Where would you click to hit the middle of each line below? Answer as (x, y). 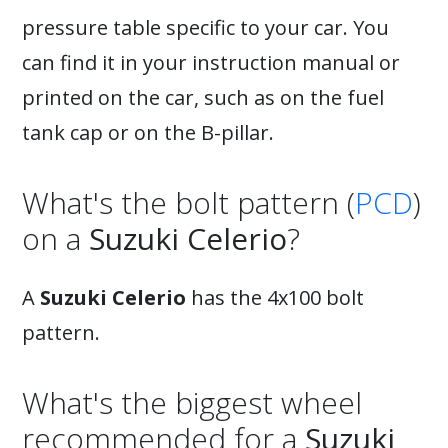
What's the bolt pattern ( (188, 202)
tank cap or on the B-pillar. (148, 132)
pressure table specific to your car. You (205, 27)
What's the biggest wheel (192, 402)
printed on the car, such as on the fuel (203, 97)
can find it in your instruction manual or (211, 62)
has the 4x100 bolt (275, 297)
